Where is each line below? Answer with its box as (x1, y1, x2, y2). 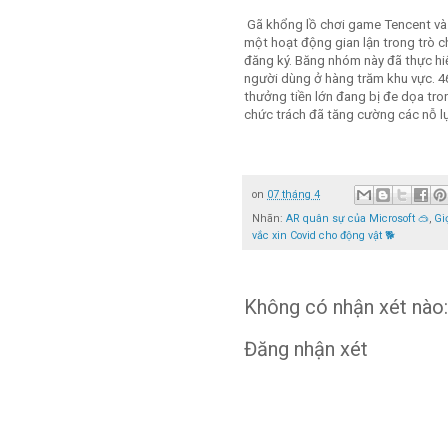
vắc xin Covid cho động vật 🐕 (252, 229, 395, 243)
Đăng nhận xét (244, 337, 368, 362)
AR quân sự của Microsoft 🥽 (286, 212, 429, 226)
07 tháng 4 (267, 187, 320, 201)
